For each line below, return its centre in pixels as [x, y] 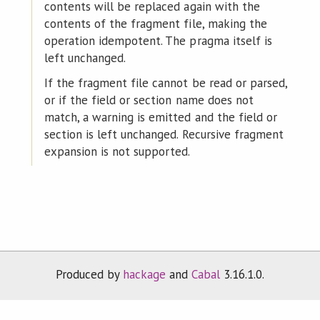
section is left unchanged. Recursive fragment [164, 134]
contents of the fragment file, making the [155, 23]
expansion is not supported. [117, 151]
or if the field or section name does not [149, 100]
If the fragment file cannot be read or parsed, [165, 82]
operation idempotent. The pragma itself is [158, 40]
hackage [144, 274]
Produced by [89, 274]
